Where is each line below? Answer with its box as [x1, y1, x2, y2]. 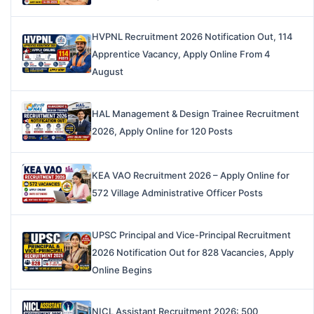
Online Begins [92, 264, 152, 275]
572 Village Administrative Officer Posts [92, 186, 263, 198]
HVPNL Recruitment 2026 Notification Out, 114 [92, 31, 293, 43]
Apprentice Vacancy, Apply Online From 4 [92, 48, 271, 60]
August [92, 66, 123, 78]
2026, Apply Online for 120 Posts [92, 125, 233, 137]
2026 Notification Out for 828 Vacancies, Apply [92, 246, 294, 258]
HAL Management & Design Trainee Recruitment [92, 107, 299, 119]
